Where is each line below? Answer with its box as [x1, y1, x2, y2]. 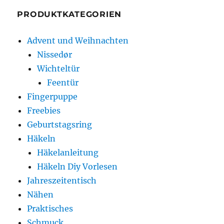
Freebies [27, 105, 61, 116]
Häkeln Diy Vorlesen [37, 161, 118, 172]
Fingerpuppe [27, 91, 78, 102]
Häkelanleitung [37, 147, 99, 158]
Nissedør [37, 49, 72, 60]
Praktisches [27, 203, 73, 214]
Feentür [47, 77, 79, 88]
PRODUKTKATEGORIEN [17, 9, 122, 19]
